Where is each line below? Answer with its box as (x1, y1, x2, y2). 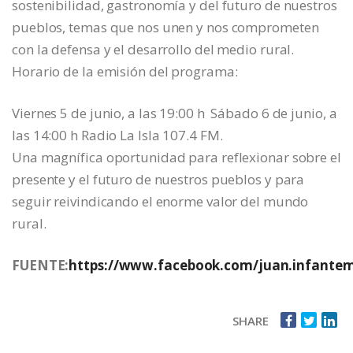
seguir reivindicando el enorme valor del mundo (12, 192, 309, 211)
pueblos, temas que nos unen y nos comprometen (12, 18, 319, 37)
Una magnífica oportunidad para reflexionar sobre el (12, 148, 341, 167)
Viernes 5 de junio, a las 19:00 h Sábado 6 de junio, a (12, 104, 337, 123)
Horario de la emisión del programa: (12, 62, 238, 81)
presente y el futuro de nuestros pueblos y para (12, 170, 305, 189)
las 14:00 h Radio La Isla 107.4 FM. (12, 126, 223, 145)
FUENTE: (12, 256, 69, 275)
